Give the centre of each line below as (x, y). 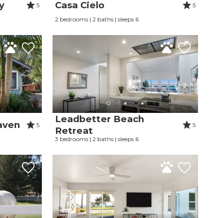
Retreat (74, 131)
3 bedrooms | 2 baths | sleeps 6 (97, 139)
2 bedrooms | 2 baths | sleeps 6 (97, 19)
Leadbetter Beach (100, 119)
